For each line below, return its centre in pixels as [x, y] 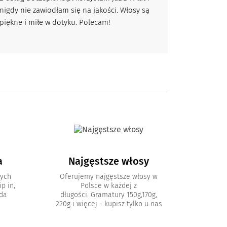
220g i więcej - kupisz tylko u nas [109, 204]
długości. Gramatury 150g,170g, [109, 195]
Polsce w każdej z [109, 186]
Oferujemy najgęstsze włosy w [109, 177]
